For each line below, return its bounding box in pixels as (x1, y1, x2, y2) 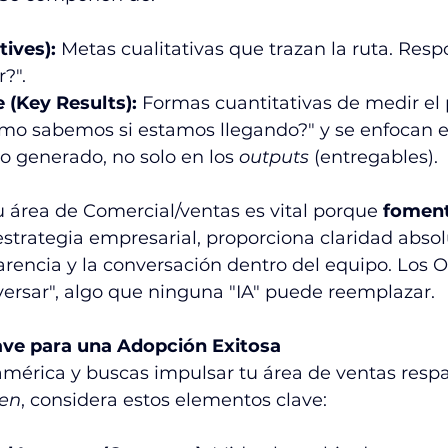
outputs (239, 146, 309, 169)
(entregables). (309, 146, 438, 169)
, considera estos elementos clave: (21, 389, 327, 412)
